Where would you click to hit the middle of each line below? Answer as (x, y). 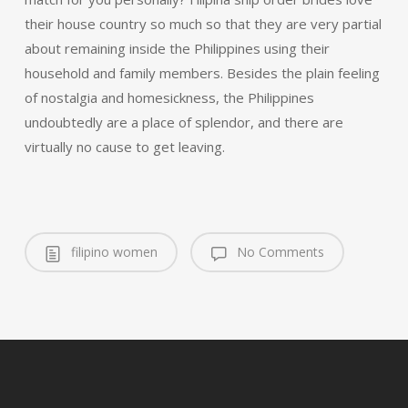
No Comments (278, 252)
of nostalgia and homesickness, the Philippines (169, 97)
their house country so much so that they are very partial (203, 24)
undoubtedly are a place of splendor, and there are (184, 122)
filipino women (112, 252)
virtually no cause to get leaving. (124, 147)
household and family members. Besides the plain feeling (202, 73)
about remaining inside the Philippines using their (177, 48)
